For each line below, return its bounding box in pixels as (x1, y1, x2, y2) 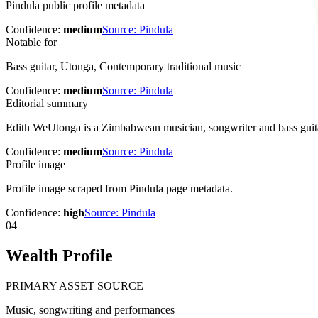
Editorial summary (6, 97, 88, 110)
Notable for (6, 36, 57, 49)
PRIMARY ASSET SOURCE (6, 279, 143, 292)
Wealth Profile (6, 246, 113, 265)
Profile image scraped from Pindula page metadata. (6, 182, 233, 195)
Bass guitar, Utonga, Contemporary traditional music (6, 60, 241, 73)
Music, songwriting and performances (6, 303, 175, 316)
